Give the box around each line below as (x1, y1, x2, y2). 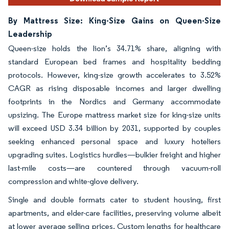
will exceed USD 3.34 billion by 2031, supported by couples (8, 123, 221, 133)
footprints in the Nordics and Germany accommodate (8, 96, 221, 106)
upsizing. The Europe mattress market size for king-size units (8, 109, 221, 120)
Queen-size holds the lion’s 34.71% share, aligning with (8, 43, 221, 53)
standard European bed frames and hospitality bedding (8, 56, 221, 66)
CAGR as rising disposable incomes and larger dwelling (8, 83, 221, 93)
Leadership (8, 28, 52, 39)
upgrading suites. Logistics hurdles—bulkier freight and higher (8, 149, 221, 159)
